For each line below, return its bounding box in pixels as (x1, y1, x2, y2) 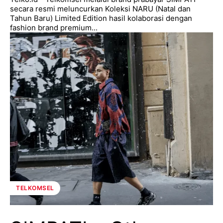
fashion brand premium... (10, 22, 98, 32)
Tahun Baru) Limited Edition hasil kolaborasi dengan (10, 13, 192, 23)
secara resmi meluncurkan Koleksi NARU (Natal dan (10, 3, 191, 13)
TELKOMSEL (16, 184, 54, 192)
